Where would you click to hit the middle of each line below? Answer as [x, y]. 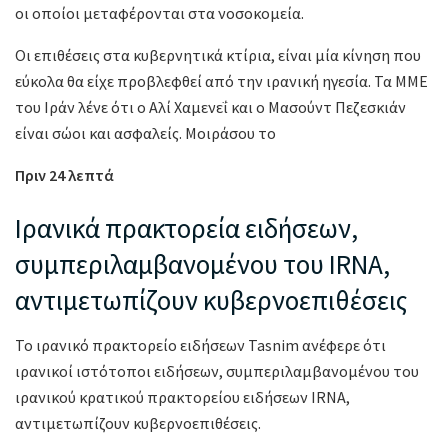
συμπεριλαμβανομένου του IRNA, [202, 264]
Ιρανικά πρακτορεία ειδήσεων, [186, 228]
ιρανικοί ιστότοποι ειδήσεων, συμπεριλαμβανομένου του [217, 371]
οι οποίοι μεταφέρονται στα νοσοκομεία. [159, 12]
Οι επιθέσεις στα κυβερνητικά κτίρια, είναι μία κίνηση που [218, 54]
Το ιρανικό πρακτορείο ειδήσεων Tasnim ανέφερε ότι [200, 345]
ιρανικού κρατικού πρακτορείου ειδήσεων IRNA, [182, 397]
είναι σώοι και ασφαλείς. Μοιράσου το [145, 132]
